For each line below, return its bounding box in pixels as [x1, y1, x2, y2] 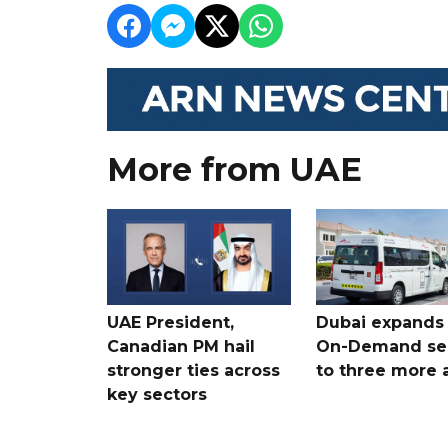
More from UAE [107, 150, 362, 190]
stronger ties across [107, 360, 280, 380]
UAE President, [107, 312, 234, 332]
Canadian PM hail [107, 336, 255, 356]
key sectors [107, 384, 207, 404]
